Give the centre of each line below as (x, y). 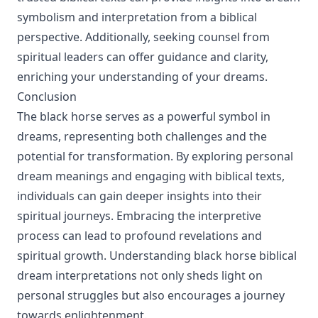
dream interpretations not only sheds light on (140, 275)
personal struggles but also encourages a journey (151, 295)
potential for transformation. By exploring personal (155, 156)
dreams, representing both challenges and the (142, 136)
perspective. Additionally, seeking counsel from (143, 37)
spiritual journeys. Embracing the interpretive (139, 216)
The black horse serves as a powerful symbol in (144, 116)
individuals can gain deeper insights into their (139, 196)
